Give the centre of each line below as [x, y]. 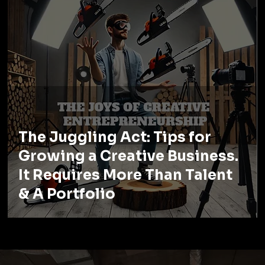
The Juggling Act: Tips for [115, 138]
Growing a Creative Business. [129, 156]
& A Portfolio [67, 194]
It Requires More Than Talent [126, 175]
